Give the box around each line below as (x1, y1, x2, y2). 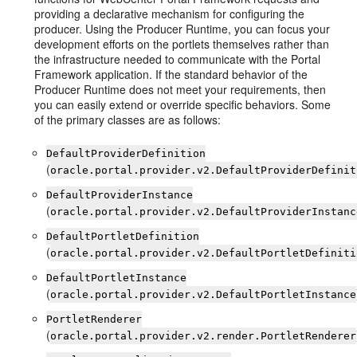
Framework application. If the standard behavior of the (34, 66, 308, 82)
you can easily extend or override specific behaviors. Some (34, 96, 331, 112)
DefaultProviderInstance (46, 189, 194, 201)
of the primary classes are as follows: (34, 112, 222, 127)
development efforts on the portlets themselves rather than (34, 36, 330, 52)
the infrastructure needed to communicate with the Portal (34, 51, 321, 67)
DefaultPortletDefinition (46, 230, 200, 242)
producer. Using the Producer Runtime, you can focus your (34, 21, 331, 37)
